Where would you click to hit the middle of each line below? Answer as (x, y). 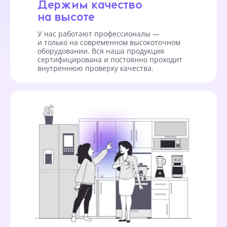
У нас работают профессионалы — (99, 33)
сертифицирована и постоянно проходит (110, 59)
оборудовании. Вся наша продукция (101, 51)
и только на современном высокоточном (109, 42)
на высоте (66, 16)
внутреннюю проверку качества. (96, 68)
